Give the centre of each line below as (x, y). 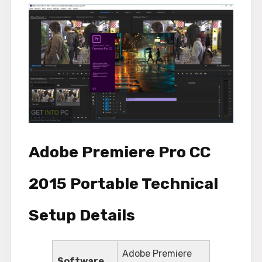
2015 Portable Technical (123, 183)
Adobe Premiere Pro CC (120, 152)
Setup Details (82, 215)
